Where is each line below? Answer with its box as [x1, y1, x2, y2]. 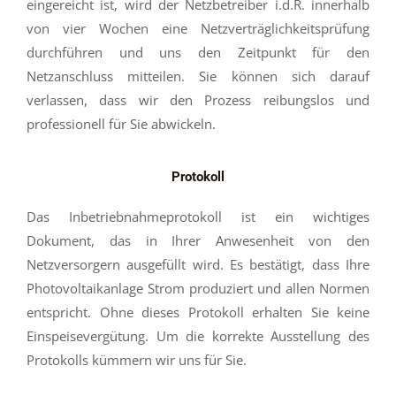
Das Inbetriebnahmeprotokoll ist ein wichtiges [27, 208, 369, 226]
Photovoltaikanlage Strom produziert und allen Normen [27, 279, 369, 298]
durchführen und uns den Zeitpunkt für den [27, 42, 369, 61]
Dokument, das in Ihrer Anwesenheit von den [27, 232, 369, 250]
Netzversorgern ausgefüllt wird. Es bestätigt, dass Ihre [27, 255, 369, 274]
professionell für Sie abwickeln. [27, 114, 216, 133]
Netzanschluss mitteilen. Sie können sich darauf [27, 66, 369, 85]
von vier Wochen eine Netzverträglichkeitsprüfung [27, 19, 369, 37]
